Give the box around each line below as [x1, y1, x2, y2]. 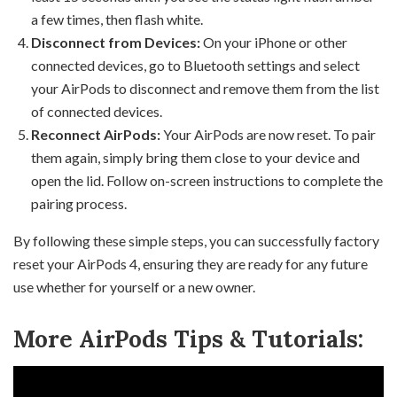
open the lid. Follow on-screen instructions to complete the [31, 172, 383, 189]
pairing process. [31, 195, 127, 212]
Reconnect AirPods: [31, 126, 160, 143]
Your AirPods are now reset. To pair [160, 126, 376, 143]
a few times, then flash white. [31, 11, 203, 27]
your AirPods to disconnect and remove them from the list [31, 80, 379, 97]
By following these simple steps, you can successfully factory [13, 232, 379, 249]
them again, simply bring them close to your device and [31, 149, 360, 166]
